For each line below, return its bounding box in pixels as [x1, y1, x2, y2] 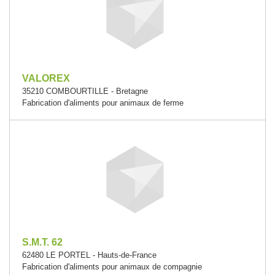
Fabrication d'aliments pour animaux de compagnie [22, 262, 202, 271]
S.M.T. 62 [22, 237, 63, 247]
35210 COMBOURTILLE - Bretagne [22, 87, 148, 96]
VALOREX [22, 73, 70, 83]
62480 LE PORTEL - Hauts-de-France [22, 250, 157, 260]
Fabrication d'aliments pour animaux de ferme [22, 98, 184, 107]
